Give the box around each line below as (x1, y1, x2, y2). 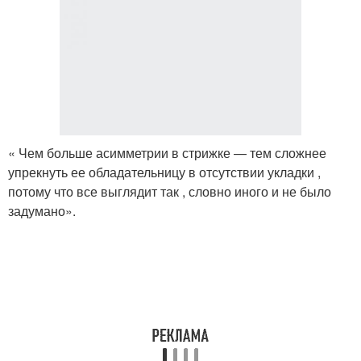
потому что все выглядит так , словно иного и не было (8, 182, 331, 201)
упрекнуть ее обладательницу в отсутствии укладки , (8, 163, 321, 182)
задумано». (8, 201, 76, 221)
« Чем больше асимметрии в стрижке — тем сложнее (8, 143, 326, 163)
